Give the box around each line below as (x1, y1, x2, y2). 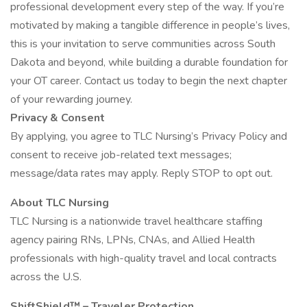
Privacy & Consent (10, 110, 105, 125)
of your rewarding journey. (10, 92, 132, 107)
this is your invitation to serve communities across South (10, 36, 275, 51)
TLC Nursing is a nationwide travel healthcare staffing (10, 214, 262, 229)
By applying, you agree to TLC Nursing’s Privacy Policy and (10, 129, 287, 144)
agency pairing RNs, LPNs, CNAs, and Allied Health (10, 232, 255, 247)
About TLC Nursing (10, 195, 109, 210)
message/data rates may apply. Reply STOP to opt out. (10, 166, 273, 181)
